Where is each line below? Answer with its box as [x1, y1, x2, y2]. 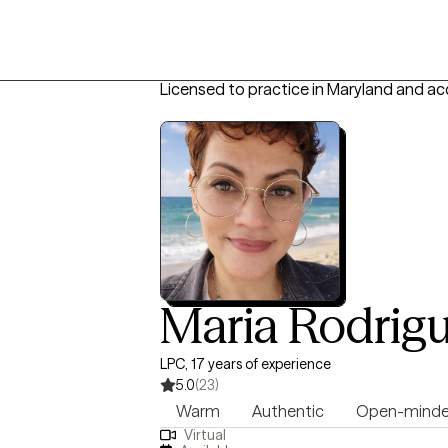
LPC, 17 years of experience [160, 355, 331, 373]
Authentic [252, 401, 324, 421]
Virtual [183, 426, 226, 445]
